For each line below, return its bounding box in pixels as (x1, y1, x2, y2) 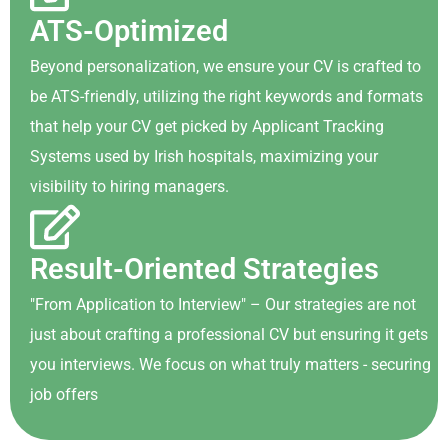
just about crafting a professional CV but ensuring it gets (30, 325, 428, 344)
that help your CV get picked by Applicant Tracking (30, 117, 384, 136)
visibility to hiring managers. (30, 177, 229, 196)
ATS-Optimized (30, 14, 228, 48)
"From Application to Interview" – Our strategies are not (30, 295, 416, 314)
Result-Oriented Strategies (30, 252, 379, 286)
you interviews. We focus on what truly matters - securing (30, 355, 431, 374)
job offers (30, 385, 98, 404)
